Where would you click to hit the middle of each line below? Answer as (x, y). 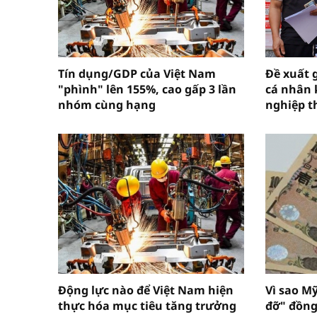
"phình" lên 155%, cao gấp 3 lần (147, 90)
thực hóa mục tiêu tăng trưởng (147, 305)
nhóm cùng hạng (107, 105)
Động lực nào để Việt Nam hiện (146, 290)
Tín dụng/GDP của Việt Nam (137, 74)
